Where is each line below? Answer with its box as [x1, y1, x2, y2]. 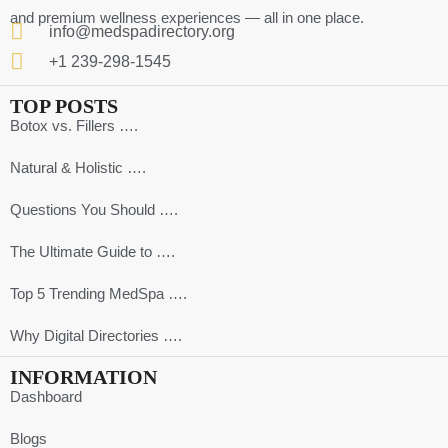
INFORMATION [10, 366, 157, 388]
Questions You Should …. [10, 201, 178, 218]
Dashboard [10, 388, 82, 405]
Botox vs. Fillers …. [10, 117, 138, 134]
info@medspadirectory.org [48, 23, 235, 40]
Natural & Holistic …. [10, 159, 146, 176]
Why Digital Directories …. [10, 327, 182, 344]
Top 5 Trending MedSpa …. [10, 285, 187, 302]
